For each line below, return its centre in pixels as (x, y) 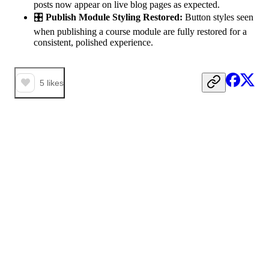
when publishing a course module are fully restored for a (140, 31)
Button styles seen (218, 17)
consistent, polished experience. (93, 42)
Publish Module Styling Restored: (114, 17)
